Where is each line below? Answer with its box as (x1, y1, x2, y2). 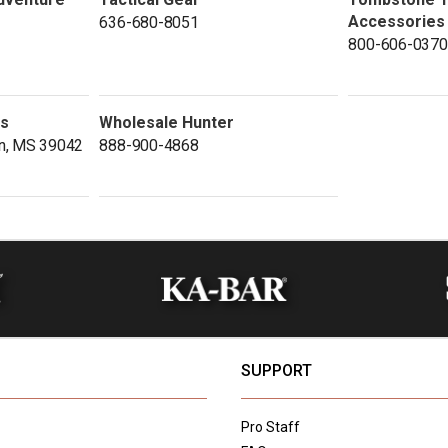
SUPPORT (240, 361, 312, 381)
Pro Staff (240, 418, 300, 435)
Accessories (348, 11, 446, 31)
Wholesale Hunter (99, 112, 235, 132)
